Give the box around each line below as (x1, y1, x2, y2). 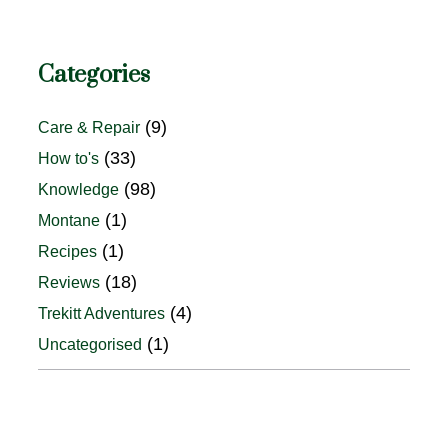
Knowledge (38, 181, 119, 199)
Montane (38, 212, 100, 230)
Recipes (38, 243, 97, 261)
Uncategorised (38, 336, 142, 354)
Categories (38, 60, 150, 91)
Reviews (38, 274, 100, 292)
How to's (38, 150, 99, 168)
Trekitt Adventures (38, 305, 165, 323)
